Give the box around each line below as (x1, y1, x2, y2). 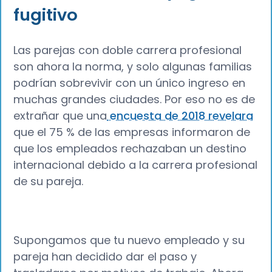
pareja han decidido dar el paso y (13, 248, 197, 264)
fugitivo (13, 2, 78, 27)
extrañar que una (13, 107, 107, 123)
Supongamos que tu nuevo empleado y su (13, 232, 245, 248)
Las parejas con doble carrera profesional (13, 42, 242, 58)
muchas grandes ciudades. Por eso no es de (13, 91, 256, 107)
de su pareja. (13, 173, 87, 189)
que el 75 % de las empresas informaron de (13, 124, 251, 140)
